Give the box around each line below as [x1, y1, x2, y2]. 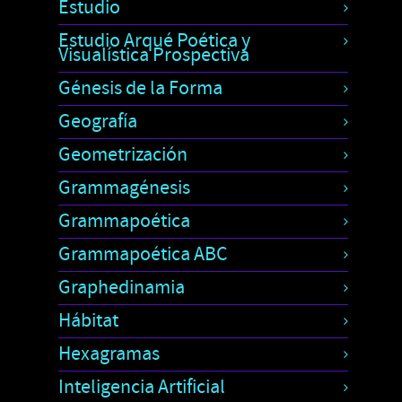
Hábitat [58, 307, 118, 334]
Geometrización [58, 141, 188, 168]
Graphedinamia [58, 274, 185, 301]
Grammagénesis [58, 174, 190, 201]
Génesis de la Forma [58, 74, 223, 101]
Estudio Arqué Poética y [58, 27, 250, 54]
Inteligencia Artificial [58, 373, 225, 400]
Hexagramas [58, 340, 160, 367]
